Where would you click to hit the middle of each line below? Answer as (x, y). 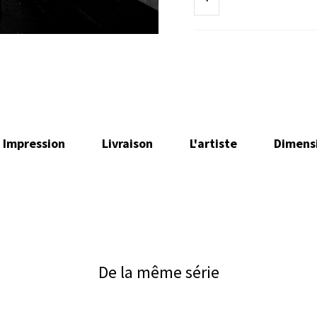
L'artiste (213, 143)
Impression (34, 143)
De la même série (158, 272)
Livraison (127, 143)
